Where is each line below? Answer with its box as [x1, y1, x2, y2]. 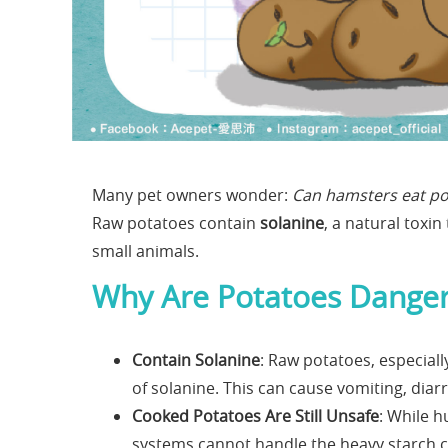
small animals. [92, 240, 199, 263]
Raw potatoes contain [92, 212, 260, 235]
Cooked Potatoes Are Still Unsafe [132, 405, 379, 428]
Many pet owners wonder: [92, 184, 292, 207]
